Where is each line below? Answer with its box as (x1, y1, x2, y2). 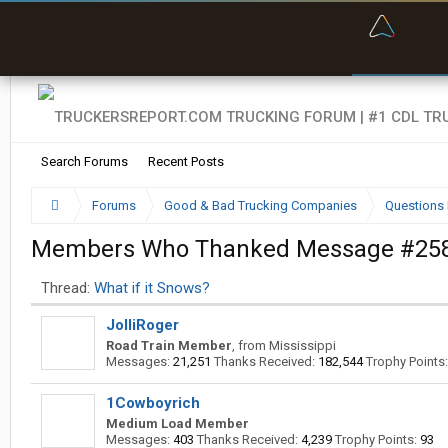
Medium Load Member (106, 416, 249, 431)
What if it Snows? (94, 279, 210, 297)
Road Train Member (106, 338, 232, 353)
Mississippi (269, 338, 336, 353)
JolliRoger (106, 316, 179, 334)
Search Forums (41, 154, 128, 169)
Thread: (41, 279, 90, 297)
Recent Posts (148, 154, 224, 169)
